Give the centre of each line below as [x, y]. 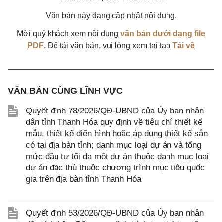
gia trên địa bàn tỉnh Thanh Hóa [83, 179]
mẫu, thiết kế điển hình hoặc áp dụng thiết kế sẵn [117, 134]
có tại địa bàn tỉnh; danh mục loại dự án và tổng [113, 145]
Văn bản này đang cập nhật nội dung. [111, 16]
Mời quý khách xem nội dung [69, 33]
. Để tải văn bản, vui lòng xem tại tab [108, 45]
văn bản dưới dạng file [163, 33]
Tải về [184, 45]
